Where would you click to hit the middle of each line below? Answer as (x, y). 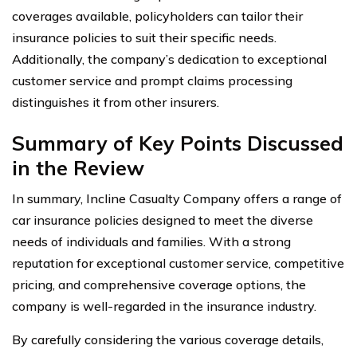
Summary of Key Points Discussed (178, 143)
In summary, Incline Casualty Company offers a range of (177, 199)
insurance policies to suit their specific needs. (144, 38)
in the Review (78, 168)
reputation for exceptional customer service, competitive (178, 263)
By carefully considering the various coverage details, (168, 340)
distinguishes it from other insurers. (116, 102)
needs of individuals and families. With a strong (151, 242)
